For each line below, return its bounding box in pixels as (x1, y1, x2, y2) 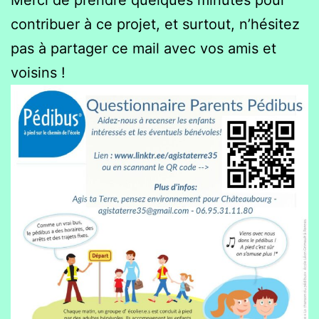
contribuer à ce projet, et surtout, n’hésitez (11, 15, 300, 33)
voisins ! (11, 63, 66, 81)
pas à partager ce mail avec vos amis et (11, 39, 276, 57)
